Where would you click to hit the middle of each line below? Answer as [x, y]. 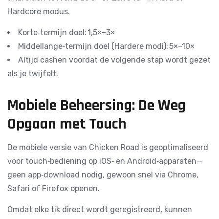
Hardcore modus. [39, 11]
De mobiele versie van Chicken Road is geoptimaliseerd [108, 147]
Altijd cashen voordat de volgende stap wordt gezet [114, 60]
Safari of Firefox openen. [54, 188]
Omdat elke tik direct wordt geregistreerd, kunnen [100, 209]
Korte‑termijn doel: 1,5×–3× [66, 33]
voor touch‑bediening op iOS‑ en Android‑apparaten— [105, 161]
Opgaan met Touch [67, 124]
